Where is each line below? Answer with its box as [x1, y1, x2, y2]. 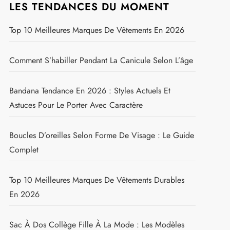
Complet [9, 143, 39, 156]
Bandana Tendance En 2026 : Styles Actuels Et [9, 84, 170, 97]
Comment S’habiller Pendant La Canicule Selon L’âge [9, 54, 193, 66]
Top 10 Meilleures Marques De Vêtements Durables [9, 174, 184, 186]
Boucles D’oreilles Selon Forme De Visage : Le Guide [9, 129, 194, 141]
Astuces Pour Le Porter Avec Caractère [9, 99, 143, 111]
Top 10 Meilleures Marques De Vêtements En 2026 [9, 24, 184, 36]
